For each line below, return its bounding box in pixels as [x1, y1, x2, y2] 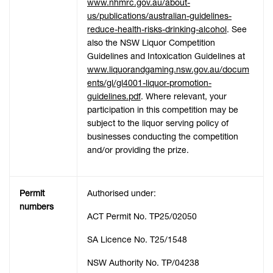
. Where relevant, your [141, 91, 227, 102]
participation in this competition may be [87, 104, 238, 116]
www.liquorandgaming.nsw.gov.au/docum [87, 64, 249, 76]
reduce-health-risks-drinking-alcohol [87, 24, 227, 35]
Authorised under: [87, 188, 156, 199]
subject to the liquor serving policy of [87, 118, 229, 129]
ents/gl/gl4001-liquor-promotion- [87, 77, 211, 89]
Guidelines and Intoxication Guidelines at [87, 51, 245, 62]
